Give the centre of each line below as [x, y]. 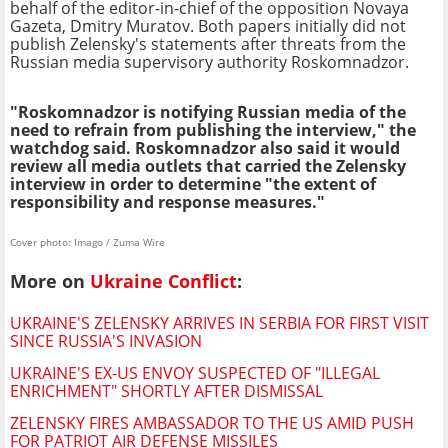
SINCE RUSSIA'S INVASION [106, 341]
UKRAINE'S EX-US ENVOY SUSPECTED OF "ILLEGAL [195, 373]
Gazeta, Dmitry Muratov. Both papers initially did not [208, 25]
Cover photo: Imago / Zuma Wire [87, 241]
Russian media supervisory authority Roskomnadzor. [209, 61]
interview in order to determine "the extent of [193, 183]
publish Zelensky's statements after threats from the [208, 43]
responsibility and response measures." [167, 201]
